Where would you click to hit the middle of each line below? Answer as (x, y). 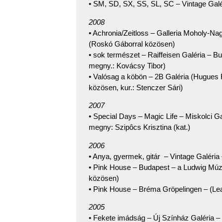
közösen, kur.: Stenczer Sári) (136, 87)
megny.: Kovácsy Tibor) (127, 65)
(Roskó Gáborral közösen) (132, 44)
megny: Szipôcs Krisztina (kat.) (139, 127)
